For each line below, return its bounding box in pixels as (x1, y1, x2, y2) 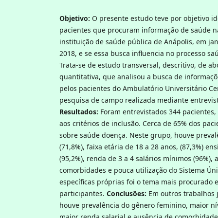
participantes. (59, 188, 107, 198)
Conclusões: (107, 188, 146, 198)
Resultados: (59, 107, 100, 116)
